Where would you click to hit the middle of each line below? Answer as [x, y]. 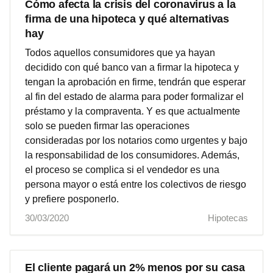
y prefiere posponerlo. [72, 199]
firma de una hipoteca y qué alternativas [127, 19]
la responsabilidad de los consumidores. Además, [132, 155]
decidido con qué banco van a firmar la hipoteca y [132, 67]
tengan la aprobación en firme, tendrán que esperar [135, 82]
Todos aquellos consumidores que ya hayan [120, 52]
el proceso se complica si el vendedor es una [122, 169]
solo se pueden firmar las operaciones [107, 126]
